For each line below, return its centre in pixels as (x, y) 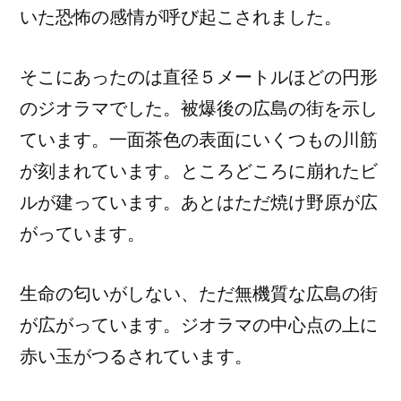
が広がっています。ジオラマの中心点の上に (199, 325)
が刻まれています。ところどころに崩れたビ (199, 171)
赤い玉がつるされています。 (136, 356)
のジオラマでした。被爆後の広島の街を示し (199, 108)
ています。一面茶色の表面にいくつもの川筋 (199, 140)
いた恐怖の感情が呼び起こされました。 (181, 17)
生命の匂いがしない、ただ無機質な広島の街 (199, 294)
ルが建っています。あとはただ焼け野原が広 (199, 202)
